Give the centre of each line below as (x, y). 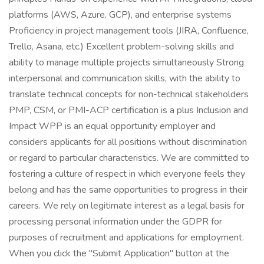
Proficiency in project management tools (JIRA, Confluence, (129, 31)
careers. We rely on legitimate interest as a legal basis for (127, 206)
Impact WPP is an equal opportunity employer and (112, 126)
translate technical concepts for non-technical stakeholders (129, 94)
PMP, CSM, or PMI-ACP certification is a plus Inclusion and (128, 110)
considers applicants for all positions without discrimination (128, 142)
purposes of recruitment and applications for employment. (126, 237)
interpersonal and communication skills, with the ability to (125, 78)
